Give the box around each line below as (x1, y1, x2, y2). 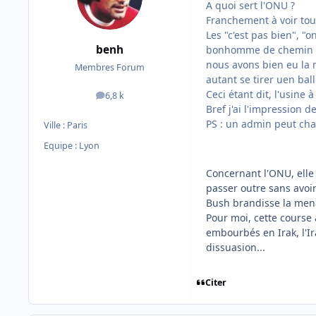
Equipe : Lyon (44, 140, 99, 152)
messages (109, 92, 150, 105)
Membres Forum (75, 61, 145, 73)
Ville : (44, 119, 67, 131)
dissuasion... (206, 241, 265, 255)
